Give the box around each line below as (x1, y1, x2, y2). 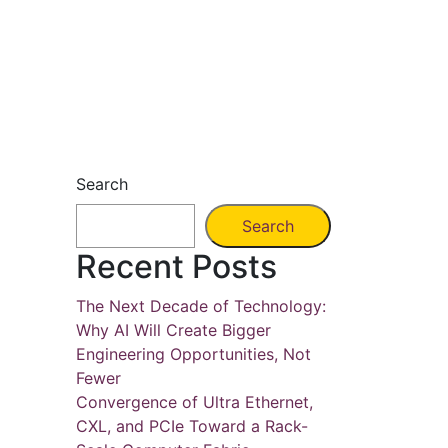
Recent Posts (76, 247, 277, 286)
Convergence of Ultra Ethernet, (76, 392, 313, 412)
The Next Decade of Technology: (76, 296, 326, 316)
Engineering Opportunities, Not (76, 344, 311, 364)
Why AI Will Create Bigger (76, 320, 271, 340)
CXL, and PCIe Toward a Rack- (76, 416, 308, 436)
